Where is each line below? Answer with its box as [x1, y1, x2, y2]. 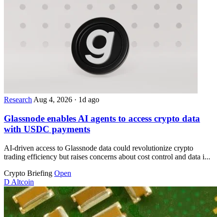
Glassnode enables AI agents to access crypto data [4, 113, 200, 124]
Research [4, 95, 32, 104]
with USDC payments [4, 124, 90, 135]
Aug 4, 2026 [33, 95, 74, 104]
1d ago [78, 95, 99, 104]
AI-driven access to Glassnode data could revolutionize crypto [4, 143, 193, 152]
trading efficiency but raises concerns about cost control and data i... [4, 152, 210, 161]
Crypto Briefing [4, 169, 52, 177]
